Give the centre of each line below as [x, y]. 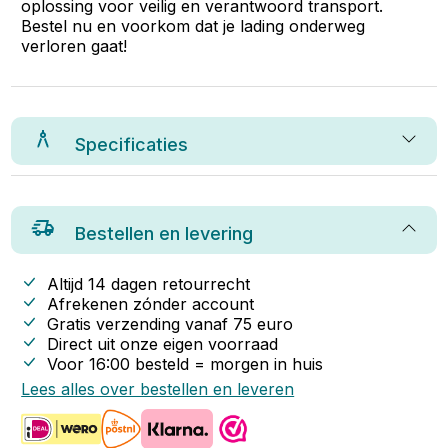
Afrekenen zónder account [151, 304]
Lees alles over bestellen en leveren [158, 389]
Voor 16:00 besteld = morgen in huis [185, 364]
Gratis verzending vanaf [140, 324]
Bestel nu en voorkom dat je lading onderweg [193, 26]
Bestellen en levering [164, 233]
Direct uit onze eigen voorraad [163, 344]
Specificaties [132, 144]
